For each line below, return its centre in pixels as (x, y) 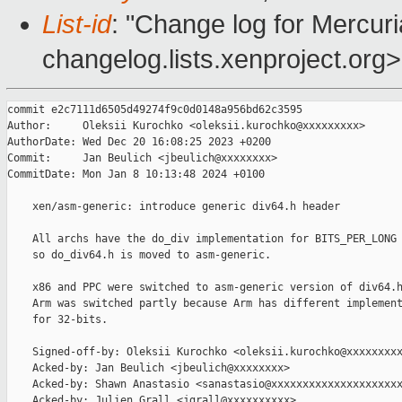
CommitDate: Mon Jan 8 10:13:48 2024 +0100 (136, 175)
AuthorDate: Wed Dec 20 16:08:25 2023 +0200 (139, 142)
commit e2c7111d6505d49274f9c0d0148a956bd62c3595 (155, 110)
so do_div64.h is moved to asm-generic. (139, 255)
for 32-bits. (57, 320)
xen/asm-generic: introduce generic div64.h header (174, 207)
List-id (77, 25)
